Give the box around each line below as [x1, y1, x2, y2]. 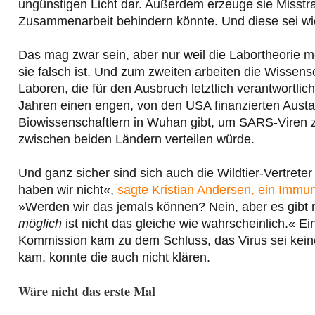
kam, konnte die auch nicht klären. [18, 250, 210, 265]
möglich [18, 217, 62, 231]
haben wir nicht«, [18, 183, 117, 198]
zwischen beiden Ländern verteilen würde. [18, 132, 255, 147]
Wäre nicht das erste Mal [18, 282, 155, 301]
